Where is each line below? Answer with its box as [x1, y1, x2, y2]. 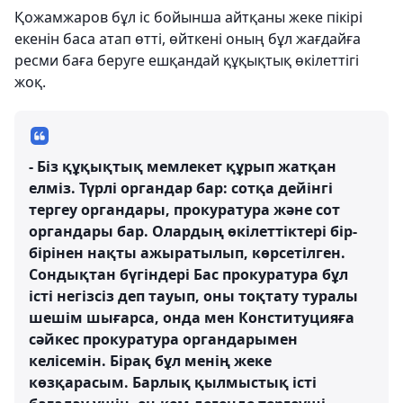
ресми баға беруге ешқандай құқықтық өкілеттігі [14, 50, 359, 71]
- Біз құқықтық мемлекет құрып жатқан [29, 157, 336, 177]
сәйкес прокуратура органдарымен [29, 329, 298, 350]
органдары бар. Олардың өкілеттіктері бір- [29, 221, 357, 242]
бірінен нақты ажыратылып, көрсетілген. [29, 243, 345, 264]
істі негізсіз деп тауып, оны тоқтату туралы [29, 286, 358, 307]
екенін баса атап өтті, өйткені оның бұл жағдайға [14, 29, 361, 49]
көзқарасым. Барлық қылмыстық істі [29, 372, 317, 393]
